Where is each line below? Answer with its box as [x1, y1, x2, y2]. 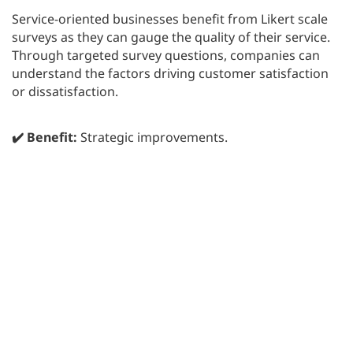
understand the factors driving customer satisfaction [12, 65, 329, 83]
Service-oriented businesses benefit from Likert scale [12, 10, 328, 28]
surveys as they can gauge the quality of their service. [12, 28, 330, 46]
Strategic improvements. [77, 128, 228, 147]
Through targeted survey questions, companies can [12, 46, 320, 65]
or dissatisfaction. [12, 83, 121, 101]
